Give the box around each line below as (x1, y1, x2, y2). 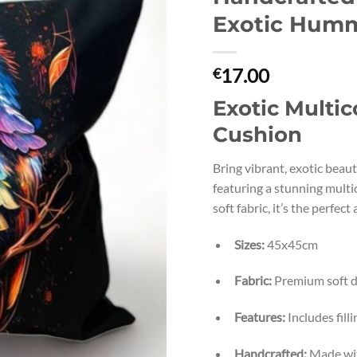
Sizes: (233, 236, 265, 252)
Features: (233, 309, 285, 325)
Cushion (213, 121, 302, 147)
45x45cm (264, 236, 318, 252)
